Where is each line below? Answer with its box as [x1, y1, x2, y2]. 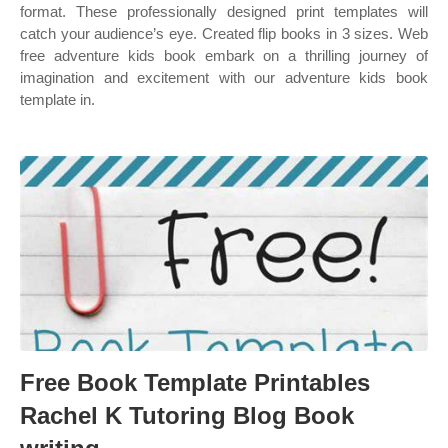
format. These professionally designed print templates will [20, 3, 428, 20]
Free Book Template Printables [20, 369, 370, 396]
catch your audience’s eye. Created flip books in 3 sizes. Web [20, 25, 428, 42]
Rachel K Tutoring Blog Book [20, 402, 354, 429]
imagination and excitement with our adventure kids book [20, 69, 428, 86]
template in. [20, 91, 95, 108]
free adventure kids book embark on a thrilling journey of [20, 47, 428, 64]
